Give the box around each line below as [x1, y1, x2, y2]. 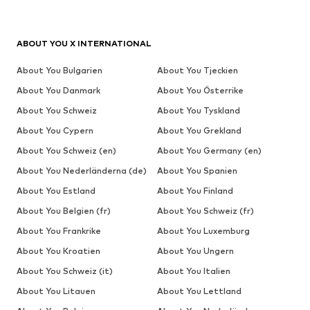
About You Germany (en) [156, 145, 262, 156]
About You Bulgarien [17, 65, 102, 76]
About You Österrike [156, 85, 244, 96]
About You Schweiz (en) [17, 145, 116, 156]
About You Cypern [17, 125, 93, 136]
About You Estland [17, 185, 95, 197]
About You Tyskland [156, 105, 240, 116]
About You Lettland [156, 286, 241, 297]
